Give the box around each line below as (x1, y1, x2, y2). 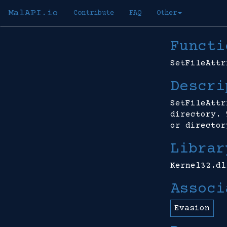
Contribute (73, 9, 114, 17)
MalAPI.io (8, 8, 58, 18)
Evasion (174, 204, 210, 213)
